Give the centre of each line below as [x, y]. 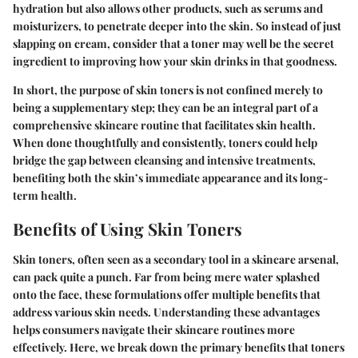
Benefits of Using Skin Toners [127, 229]
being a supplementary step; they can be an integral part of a [165, 108]
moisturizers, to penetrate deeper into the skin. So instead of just [177, 26]
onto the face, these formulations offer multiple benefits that [167, 294]
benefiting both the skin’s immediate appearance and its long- [171, 178]
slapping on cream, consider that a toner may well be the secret [173, 44]
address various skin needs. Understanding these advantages [166, 312]
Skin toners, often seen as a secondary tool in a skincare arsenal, [176, 259]
